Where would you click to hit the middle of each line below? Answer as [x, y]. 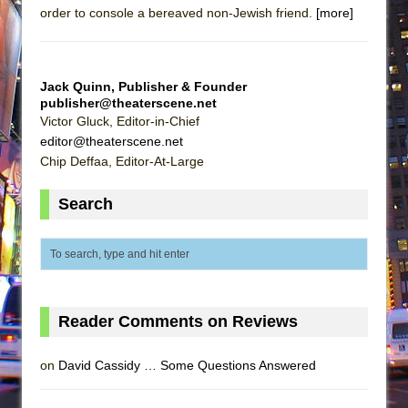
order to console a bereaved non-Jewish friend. [178, 12]
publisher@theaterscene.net [128, 102]
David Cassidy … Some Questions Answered [187, 365]
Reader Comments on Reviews [178, 321]
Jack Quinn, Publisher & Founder [143, 86]
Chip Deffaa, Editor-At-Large [122, 161]
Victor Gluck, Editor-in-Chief [120, 121]
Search [86, 204]
